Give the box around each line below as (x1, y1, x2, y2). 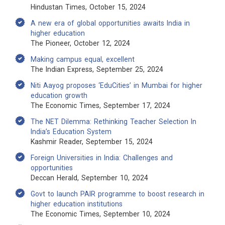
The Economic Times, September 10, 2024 (31, 210, 170, 218)
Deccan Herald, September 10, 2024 (31, 174, 148, 182)
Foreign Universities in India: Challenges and (31, 154, 173, 162)
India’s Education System (31, 128, 111, 136)
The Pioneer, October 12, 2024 (31, 39, 130, 47)
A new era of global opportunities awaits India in (31, 19, 190, 27)
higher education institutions (31, 200, 123, 208)
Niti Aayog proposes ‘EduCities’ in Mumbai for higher (31, 81, 202, 89)
